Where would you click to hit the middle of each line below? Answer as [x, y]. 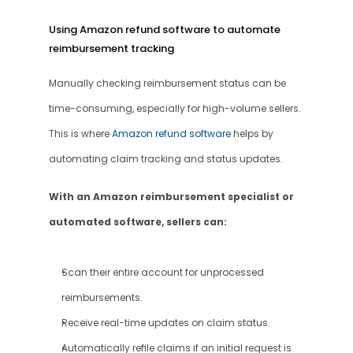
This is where [80, 134]
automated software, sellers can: [137, 222]
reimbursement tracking [111, 48]
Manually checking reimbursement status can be [167, 84]
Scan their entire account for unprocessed [162, 273]
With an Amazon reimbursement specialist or [171, 197]
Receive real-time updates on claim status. [165, 323]
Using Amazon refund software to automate [164, 30]
